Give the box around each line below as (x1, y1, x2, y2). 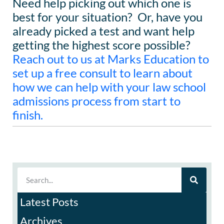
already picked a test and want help (12, 23, 194, 38)
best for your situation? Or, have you (12, 9, 202, 24)
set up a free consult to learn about (12, 65, 192, 80)
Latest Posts (20, 194, 78, 208)
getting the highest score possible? (12, 37, 193, 52)
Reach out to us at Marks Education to (12, 51, 209, 66)
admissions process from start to (12, 93, 180, 108)
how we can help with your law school (12, 79, 206, 94)
